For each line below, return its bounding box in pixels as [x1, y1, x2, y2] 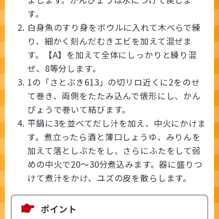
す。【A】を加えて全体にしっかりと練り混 [27, 48, 197, 61]
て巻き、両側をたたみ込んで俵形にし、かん [27, 89, 201, 102]
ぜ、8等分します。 [27, 62, 101, 74]
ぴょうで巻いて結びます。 [27, 103, 131, 115]
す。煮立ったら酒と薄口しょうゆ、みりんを [27, 131, 201, 143]
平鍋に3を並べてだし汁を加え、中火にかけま [27, 117, 206, 129]
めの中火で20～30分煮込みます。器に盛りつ [27, 158, 203, 170]
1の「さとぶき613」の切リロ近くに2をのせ [27, 76, 200, 88]
